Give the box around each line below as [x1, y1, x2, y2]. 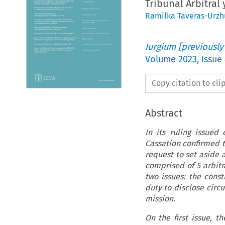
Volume [145, 53, 178, 65]
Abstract [145, 106, 182, 119]
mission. [145, 193, 177, 203]
